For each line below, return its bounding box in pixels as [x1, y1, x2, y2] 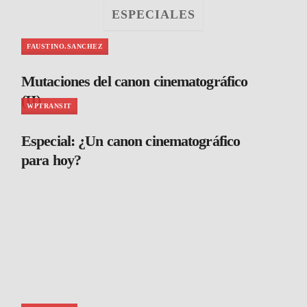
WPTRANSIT [27, 102, 72, 110]
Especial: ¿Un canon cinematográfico [21, 132, 241, 150]
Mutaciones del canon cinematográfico [21, 73, 248, 90]
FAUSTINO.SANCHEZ [27, 42, 103, 51]
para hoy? [21, 151, 82, 169]
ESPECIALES [111, 8, 196, 22]
